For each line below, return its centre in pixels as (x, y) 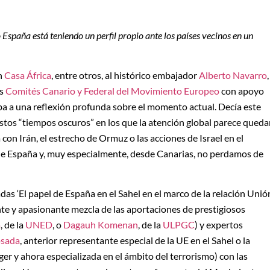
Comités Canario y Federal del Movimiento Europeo (112, 90)
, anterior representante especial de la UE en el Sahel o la (135, 240)
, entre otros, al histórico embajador (125, 75)
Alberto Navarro (233, 75)
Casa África (28, 75)
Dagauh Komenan (101, 225)
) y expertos (219, 225)
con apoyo (242, 90)
